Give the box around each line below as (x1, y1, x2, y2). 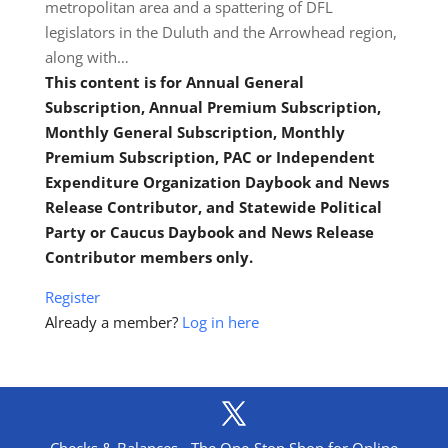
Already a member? (44, 312, 182, 332)
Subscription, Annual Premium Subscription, (44, 97, 381, 117)
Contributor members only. (44, 247, 253, 267)
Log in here (181, 312, 259, 332)
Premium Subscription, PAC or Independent (44, 147, 375, 167)
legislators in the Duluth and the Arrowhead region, (44, 22, 397, 42)
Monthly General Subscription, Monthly (44, 122, 345, 142)
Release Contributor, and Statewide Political (44, 197, 382, 217)
